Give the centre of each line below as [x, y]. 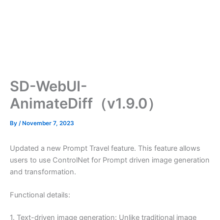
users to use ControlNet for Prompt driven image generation [110, 160]
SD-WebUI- [49, 86]
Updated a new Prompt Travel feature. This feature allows [105, 148]
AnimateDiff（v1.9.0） [86, 104]
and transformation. [43, 172]
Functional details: [40, 195]
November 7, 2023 [48, 124]
